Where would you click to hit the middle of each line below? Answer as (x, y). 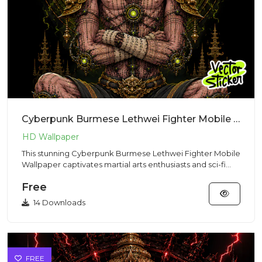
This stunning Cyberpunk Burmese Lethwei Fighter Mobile (131, 153)
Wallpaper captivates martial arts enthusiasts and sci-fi (124, 164)
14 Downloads (58, 202)
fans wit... (38, 175)
